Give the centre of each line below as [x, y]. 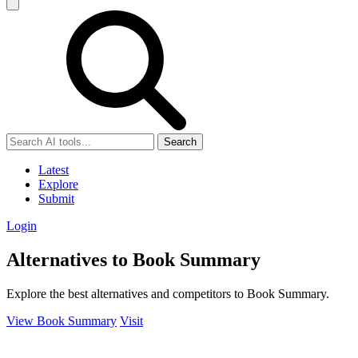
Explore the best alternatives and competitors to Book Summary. [168, 293]
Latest [54, 170]
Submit [56, 199]
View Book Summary [62, 320]
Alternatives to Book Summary [133, 259]
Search [180, 142]
